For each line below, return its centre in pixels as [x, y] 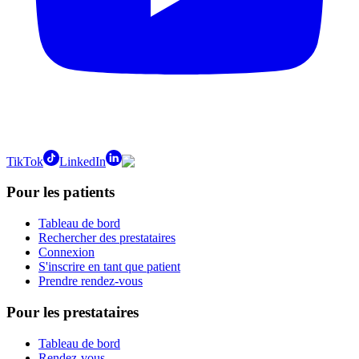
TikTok [25, 161]
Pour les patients [61, 192]
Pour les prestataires [73, 312]
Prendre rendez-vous [91, 281]
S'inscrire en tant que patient [109, 267]
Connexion [67, 252]
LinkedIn [83, 161]
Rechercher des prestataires [107, 238]
